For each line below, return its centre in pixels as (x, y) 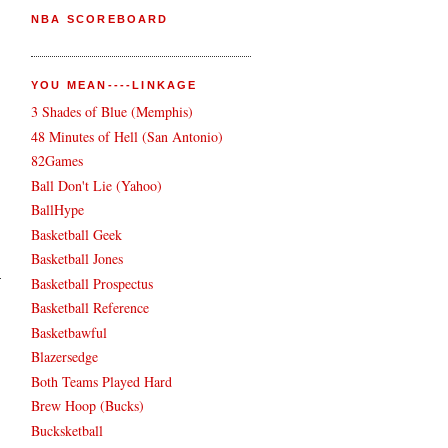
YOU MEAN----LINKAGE (114, 84)
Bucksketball (67, 430)
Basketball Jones (77, 259)
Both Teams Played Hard (101, 381)
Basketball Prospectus (92, 283)
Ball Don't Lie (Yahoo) (96, 185)
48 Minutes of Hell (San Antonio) (127, 136)
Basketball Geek (76, 234)
